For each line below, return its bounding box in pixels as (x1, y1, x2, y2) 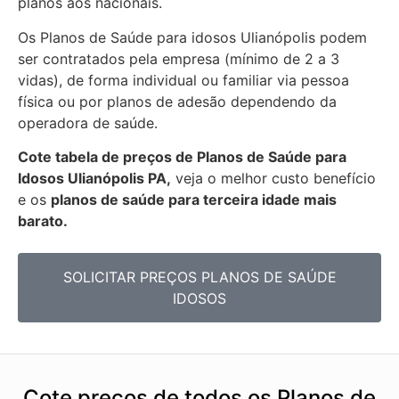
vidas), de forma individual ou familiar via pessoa (18, 70, 349, 89)
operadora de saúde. (18, 113, 158, 132)
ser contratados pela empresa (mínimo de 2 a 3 (18, 49, 339, 68)
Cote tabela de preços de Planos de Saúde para (18, 147, 346, 166)
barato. (18, 211, 68, 230)
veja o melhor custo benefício (171, 168, 376, 187)
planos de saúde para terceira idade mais (51, 190, 337, 208)
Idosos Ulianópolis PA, (18, 168, 171, 187)
